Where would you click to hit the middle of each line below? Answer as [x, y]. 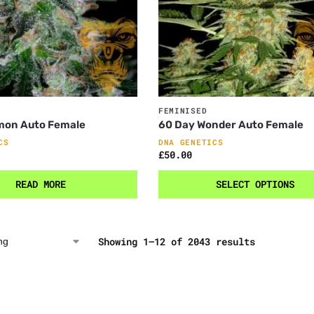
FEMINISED [183, 110]
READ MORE [40, 184]
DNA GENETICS [191, 142]
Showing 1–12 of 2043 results [176, 241]
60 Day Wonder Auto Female [231, 124]
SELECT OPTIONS [255, 184]
